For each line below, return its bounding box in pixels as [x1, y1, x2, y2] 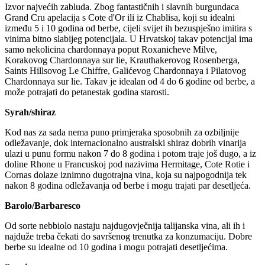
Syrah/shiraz [5, 107, 56, 118]
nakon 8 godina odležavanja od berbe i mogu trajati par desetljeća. [5, 180, 251, 191]
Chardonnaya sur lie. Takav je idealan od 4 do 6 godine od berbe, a [5, 76, 255, 87]
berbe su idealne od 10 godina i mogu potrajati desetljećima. [5, 242, 228, 253]
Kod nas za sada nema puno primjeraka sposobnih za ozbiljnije [5, 127, 239, 138]
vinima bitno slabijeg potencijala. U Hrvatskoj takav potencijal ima [5, 34, 253, 44]
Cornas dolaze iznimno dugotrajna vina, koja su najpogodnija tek [5, 170, 247, 180]
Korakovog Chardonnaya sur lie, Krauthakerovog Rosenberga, [5, 55, 240, 66]
